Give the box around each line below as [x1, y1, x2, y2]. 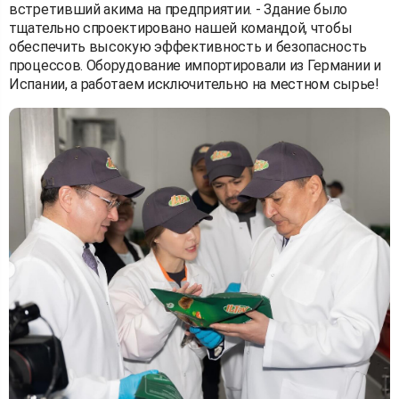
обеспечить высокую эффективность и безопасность [9, 37, 367, 55]
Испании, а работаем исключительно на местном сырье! [9, 75, 379, 93]
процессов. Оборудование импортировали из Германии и [9, 56, 381, 74]
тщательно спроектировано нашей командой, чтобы [9, 19, 353, 37]
